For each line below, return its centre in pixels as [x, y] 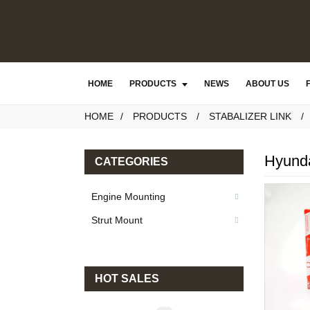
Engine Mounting [128, 197]
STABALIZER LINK [250, 117]
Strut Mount [117, 220]
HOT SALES [127, 279]
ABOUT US [267, 84]
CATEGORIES [131, 162]
